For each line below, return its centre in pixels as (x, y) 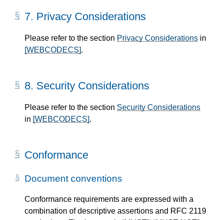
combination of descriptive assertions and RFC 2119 (115, 211)
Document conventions (73, 178)
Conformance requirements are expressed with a (109, 199)
